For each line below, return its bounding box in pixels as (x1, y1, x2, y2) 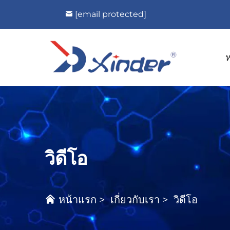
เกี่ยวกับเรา (110, 194, 160, 206)
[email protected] (75, 9, 146, 19)
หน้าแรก (59, 194, 97, 206)
